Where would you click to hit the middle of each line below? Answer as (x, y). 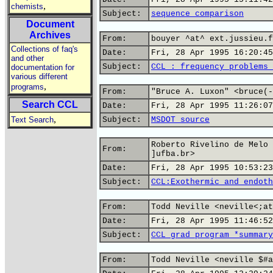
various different (39, 76)
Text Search (32, 120)
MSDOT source (180, 120)
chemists (27, 6)
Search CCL (50, 105)
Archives (50, 35)
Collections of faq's (44, 49)
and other (27, 58)
